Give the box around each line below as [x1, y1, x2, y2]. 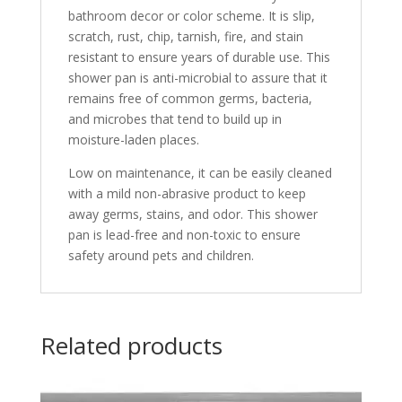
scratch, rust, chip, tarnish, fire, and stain [67, 28, 303, 46]
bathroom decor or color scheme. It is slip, [67, 7, 315, 25]
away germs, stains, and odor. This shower [67, 205, 318, 223]
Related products [39, 329, 223, 363]
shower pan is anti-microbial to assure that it [67, 69, 328, 87]
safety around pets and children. [67, 247, 254, 265]
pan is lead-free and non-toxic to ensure [67, 226, 301, 244]
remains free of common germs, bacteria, [67, 90, 312, 108]
